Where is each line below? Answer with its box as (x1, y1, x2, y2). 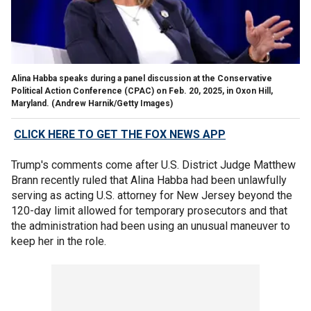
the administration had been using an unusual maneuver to (11, 219, 290, 233)
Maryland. (11, 98, 49, 108)
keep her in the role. (11, 234, 106, 248)
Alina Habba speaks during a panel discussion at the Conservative (11, 73, 272, 83)
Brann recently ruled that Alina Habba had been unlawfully (11, 173, 287, 187)
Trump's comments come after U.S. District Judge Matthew (11, 158, 296, 171)
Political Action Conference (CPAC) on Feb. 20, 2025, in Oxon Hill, (11, 85, 273, 96)
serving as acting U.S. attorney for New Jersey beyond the (11, 188, 292, 202)
